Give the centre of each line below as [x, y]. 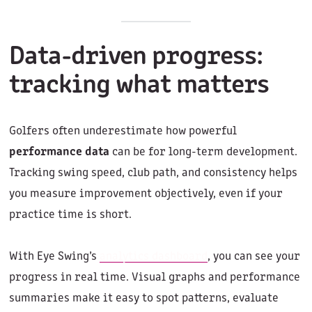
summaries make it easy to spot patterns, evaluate [143, 299]
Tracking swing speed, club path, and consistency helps [153, 173]
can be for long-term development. [203, 153]
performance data [59, 153]
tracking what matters [139, 86]
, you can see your [253, 257]
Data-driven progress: [136, 58]
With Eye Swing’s [54, 257]
